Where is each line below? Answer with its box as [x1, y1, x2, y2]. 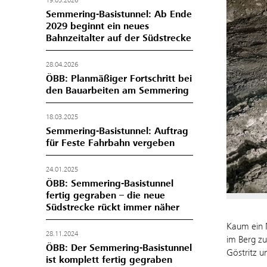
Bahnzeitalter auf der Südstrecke [46, 32, 191, 44]
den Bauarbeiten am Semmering [46, 85, 189, 97]
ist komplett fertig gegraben [46, 254, 172, 266]
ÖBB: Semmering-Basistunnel [46, 178, 173, 190]
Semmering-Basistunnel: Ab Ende [46, 8, 192, 20]
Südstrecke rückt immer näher [46, 201, 179, 213]
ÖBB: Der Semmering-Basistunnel [46, 242, 192, 254]
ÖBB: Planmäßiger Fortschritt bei [46, 73, 192, 85]
